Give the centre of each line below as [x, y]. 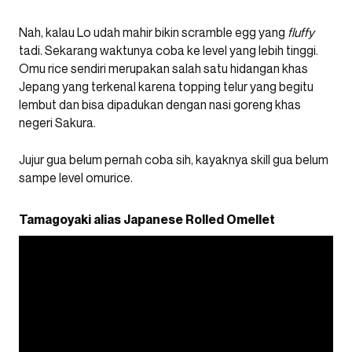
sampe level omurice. [77, 177]
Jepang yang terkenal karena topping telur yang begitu [166, 86]
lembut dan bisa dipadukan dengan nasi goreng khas [160, 104]
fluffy [301, 32]
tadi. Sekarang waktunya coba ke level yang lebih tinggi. [169, 50]
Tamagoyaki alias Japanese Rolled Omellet [147, 219]
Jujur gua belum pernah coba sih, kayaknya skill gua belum [174, 159]
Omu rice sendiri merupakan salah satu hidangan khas [163, 68]
